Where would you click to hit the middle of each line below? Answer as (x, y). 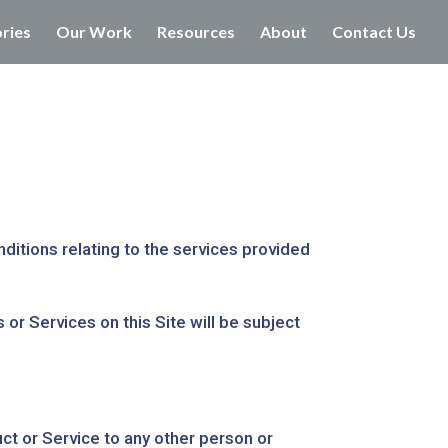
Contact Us (374, 31)
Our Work (94, 31)
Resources (196, 31)
